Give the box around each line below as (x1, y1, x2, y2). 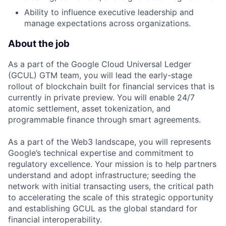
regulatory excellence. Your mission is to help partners (8, 159, 216, 169)
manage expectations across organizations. (24, 18, 191, 28)
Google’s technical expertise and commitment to (8, 148, 194, 158)
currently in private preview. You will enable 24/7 (8, 92, 195, 103)
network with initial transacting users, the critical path (8, 181, 213, 192)
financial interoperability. (8, 214, 102, 225)
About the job (8, 37, 70, 49)
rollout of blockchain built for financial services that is (8, 81, 214, 92)
